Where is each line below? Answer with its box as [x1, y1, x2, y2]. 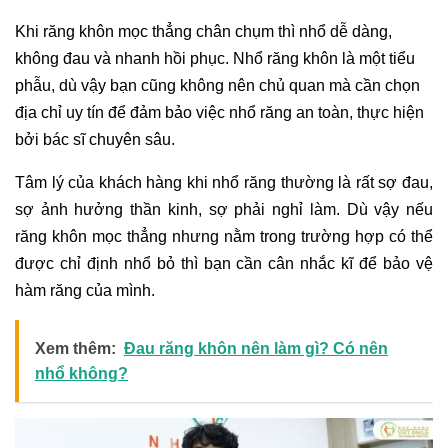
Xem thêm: [35, 339, 116, 357]
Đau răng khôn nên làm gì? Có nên [124, 339, 388, 357]
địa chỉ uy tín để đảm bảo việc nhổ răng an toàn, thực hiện [15, 103, 424, 121]
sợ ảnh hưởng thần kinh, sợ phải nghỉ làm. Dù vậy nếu [15, 200, 433, 218]
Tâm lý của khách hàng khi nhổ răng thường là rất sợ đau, [15, 173, 433, 191]
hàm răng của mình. [15, 281, 155, 299]
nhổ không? [35, 364, 128, 382]
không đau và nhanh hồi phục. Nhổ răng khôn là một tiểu [15, 49, 415, 67]
